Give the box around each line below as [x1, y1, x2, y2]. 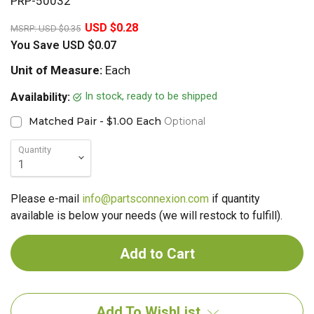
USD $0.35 [39, 22, 81, 34]
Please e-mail [11, 191, 82, 205]
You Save [11, 38, 60, 52]
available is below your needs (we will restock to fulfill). [11, 208, 282, 222]
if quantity [209, 191, 260, 205]
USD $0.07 [62, 38, 116, 52]
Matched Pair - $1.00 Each [28, 114, 161, 128]
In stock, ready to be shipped [85, 90, 217, 103]
